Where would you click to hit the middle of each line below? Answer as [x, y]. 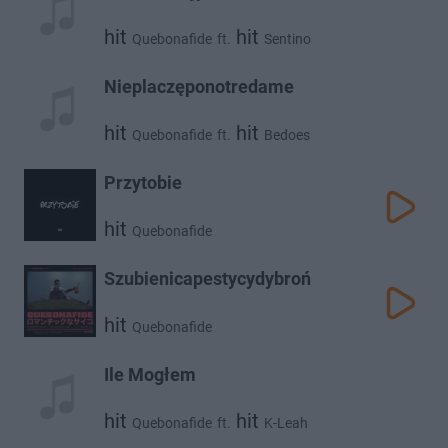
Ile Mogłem [150, 374]
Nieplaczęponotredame [199, 86]
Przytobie [143, 182]
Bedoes [287, 135]
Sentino [287, 39]
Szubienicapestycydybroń [207, 278]
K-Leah [286, 423]
